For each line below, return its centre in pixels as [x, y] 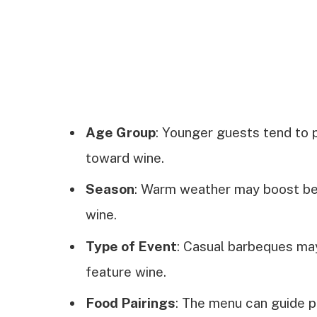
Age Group [120, 132]
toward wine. [125, 157]
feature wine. [126, 271]
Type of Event [131, 246]
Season [110, 189]
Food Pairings [130, 303]
